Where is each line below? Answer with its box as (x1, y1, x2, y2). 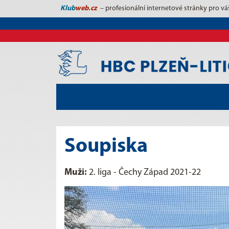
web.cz (75, 5, 97, 12)
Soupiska (64, 136, 148, 157)
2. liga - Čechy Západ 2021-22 (87, 167, 201, 177)
